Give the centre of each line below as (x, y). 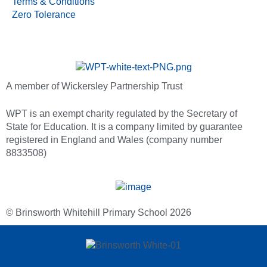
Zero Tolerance (44, 15)
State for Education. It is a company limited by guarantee (124, 126)
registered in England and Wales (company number (114, 139)
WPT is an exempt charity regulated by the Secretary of (122, 113)
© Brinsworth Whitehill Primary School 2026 (99, 213)
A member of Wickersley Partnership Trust (94, 86)
